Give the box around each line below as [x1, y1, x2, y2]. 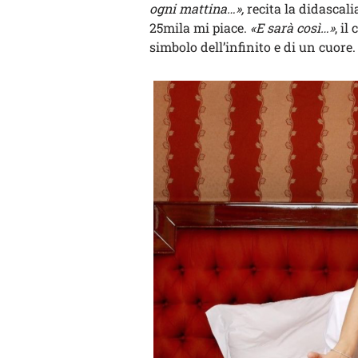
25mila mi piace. [149, 18, 250, 36]
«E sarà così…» [250, 18, 335, 36]
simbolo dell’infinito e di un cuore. [149, 38, 356, 55]
